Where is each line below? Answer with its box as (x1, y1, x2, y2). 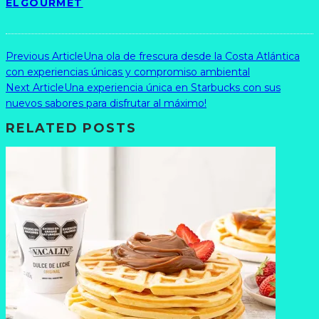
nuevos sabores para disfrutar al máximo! (6, 96, 206, 110)
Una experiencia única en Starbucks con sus (64, 80, 281, 94)
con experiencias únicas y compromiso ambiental (6, 65, 250, 78)
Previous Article (6, 49, 83, 63)
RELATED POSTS (6, 120, 137, 137)
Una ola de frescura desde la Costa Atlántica (83, 49, 300, 63)
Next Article (6, 80, 64, 94)
